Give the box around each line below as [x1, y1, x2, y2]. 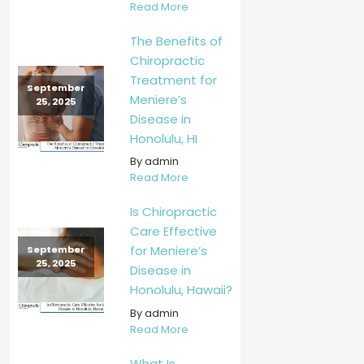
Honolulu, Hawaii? [129, 281, 232, 299]
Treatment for [129, 71, 217, 89]
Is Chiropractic [129, 203, 217, 221]
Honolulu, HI [129, 130, 197, 148]
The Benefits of [129, 32, 223, 50]
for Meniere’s [129, 242, 207, 260]
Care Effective [129, 223, 217, 240]
